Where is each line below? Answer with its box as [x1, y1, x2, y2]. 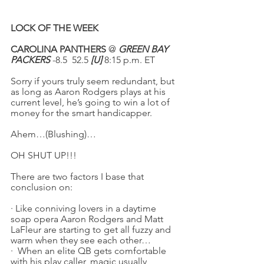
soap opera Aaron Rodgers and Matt [11, 213, 166, 225]
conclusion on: [11, 181, 72, 193]
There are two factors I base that [11, 171, 146, 182]
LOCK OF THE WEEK [11, 22, 98, 34]
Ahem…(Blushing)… [11, 128, 96, 140]
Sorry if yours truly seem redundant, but [11, 75, 177, 87]
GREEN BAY [118, 44, 170, 55]
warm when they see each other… [11, 235, 151, 246]
